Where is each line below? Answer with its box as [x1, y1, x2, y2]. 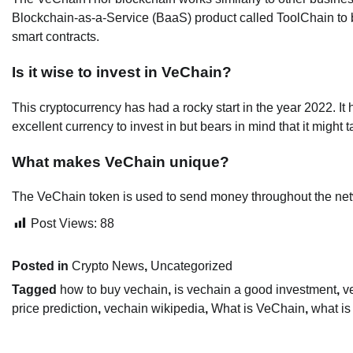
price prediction [12, 302, 98, 316]
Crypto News [72, 259, 144, 273]
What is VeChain [211, 302, 305, 316]
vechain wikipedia [104, 302, 205, 316]
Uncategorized [150, 259, 232, 273]
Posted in [12, 259, 72, 273]
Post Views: [31, 217, 97, 231]
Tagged [12, 283, 60, 297]
